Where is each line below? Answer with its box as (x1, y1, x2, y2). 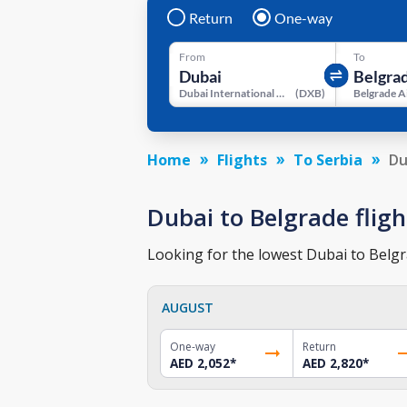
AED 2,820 (302, 354, 362, 372)
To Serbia (293, 149, 362, 170)
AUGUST (162, 298, 213, 316)
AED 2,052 (170, 354, 230, 372)
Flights (217, 149, 267, 170)
